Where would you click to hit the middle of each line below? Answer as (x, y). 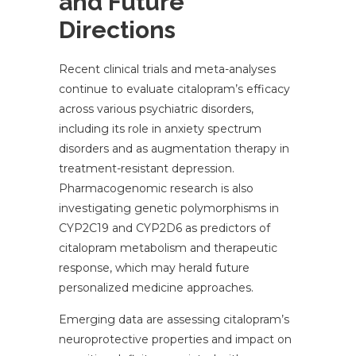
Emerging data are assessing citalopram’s (174, 320)
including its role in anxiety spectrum (160, 129)
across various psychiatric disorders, (156, 109)
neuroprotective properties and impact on (175, 340)
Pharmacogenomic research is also (156, 189)
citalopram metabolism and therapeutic (168, 248)
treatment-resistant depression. (147, 169)
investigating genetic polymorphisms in (169, 209)
